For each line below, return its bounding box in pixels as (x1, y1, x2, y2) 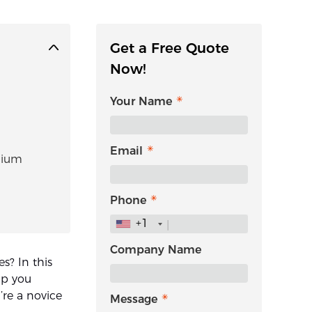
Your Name (110, 95, 172, 108)
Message (110, 292, 157, 306)
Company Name (110, 243, 201, 256)
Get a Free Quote (110, 40, 229, 56)
